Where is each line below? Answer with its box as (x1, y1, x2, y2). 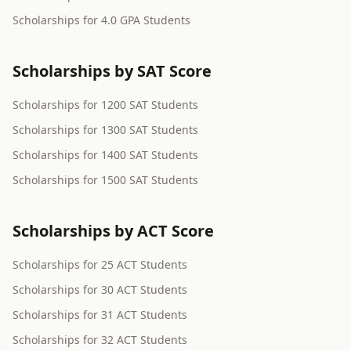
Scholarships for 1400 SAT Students (13, 147, 198, 163)
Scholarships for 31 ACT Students (13, 307, 187, 323)
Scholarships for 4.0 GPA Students (13, 13, 190, 28)
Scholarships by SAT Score (13, 60, 212, 82)
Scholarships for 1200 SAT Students (13, 97, 198, 113)
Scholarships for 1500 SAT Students (13, 172, 198, 188)
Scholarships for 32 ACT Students (13, 332, 187, 348)
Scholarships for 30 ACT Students (13, 282, 187, 298)
